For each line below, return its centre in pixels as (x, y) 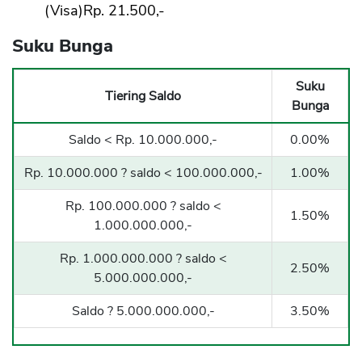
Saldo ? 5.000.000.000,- (143, 311)
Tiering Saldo (143, 97)
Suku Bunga (65, 46)
